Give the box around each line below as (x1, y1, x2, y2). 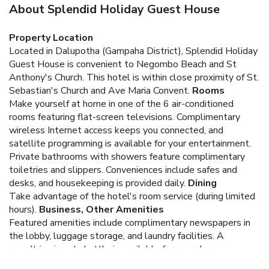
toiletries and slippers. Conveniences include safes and (9, 163, 237, 177)
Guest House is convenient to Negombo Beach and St (9, 57, 237, 71)
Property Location (9, 31, 93, 44)
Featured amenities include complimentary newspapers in (9, 216, 250, 229)
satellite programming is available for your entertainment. (9, 136, 251, 150)
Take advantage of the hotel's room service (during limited (9, 189, 255, 203)
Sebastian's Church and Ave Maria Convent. (9, 83, 190, 97)
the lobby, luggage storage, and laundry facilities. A (9, 229, 224, 243)
